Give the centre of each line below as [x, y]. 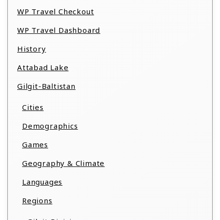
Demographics [50, 126]
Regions [37, 200]
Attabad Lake [43, 67]
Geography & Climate [64, 163]
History [32, 49]
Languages [42, 182]
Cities [33, 107]
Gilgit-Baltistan [46, 86]
